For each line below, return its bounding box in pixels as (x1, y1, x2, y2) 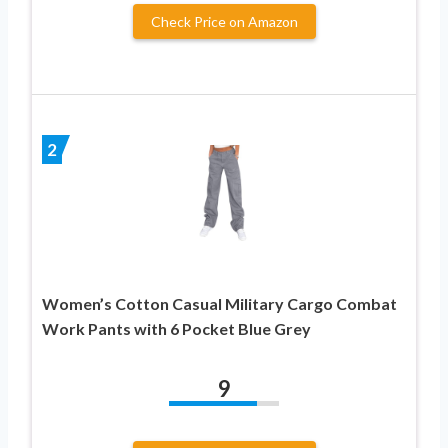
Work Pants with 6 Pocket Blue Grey (42, 319, 311, 339)
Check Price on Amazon (150, 13, 298, 31)
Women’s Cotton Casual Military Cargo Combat (42, 294, 397, 314)
